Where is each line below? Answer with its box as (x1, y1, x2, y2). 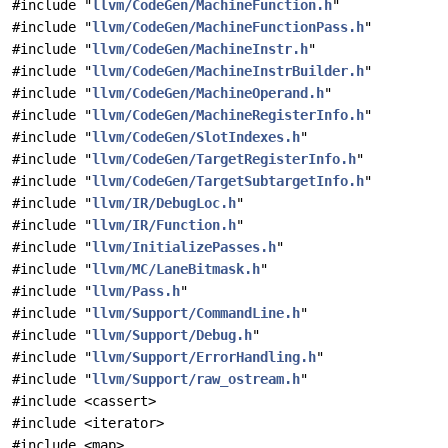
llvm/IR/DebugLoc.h (92, 195, 236, 211)
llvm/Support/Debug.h (92, 327, 252, 343)
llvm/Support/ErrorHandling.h (92, 349, 316, 365)
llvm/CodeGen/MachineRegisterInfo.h (92, 107, 364, 123)
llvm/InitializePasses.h (92, 239, 276, 255)
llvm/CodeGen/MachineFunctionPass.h (92, 19, 364, 35)
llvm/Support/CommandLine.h (92, 305, 300, 321)
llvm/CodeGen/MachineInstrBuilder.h (92, 63, 364, 79)
